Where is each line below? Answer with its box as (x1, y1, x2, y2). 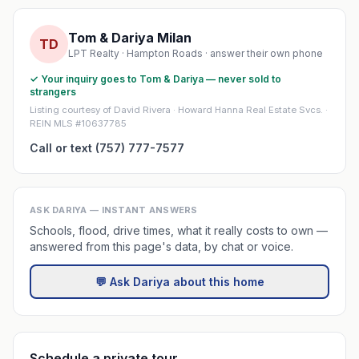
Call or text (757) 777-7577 (30, 141, 184, 155)
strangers (30, 86, 76, 98)
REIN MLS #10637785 (30, 118, 127, 129)
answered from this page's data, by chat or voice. (30, 240, 293, 253)
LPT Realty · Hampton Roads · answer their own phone (68, 47, 323, 59)
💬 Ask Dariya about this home (95, 274, 264, 288)
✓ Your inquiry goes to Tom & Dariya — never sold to (30, 73, 281, 85)
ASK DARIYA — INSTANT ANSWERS (30, 204, 198, 216)
